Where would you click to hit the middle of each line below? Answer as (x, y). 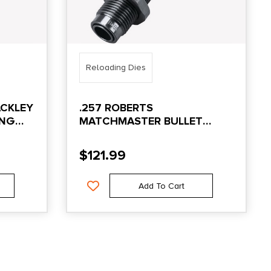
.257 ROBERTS (116, 107)
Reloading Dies (116, 67)
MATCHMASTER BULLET (141, 121)
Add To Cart (161, 186)
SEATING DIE (113, 134)
